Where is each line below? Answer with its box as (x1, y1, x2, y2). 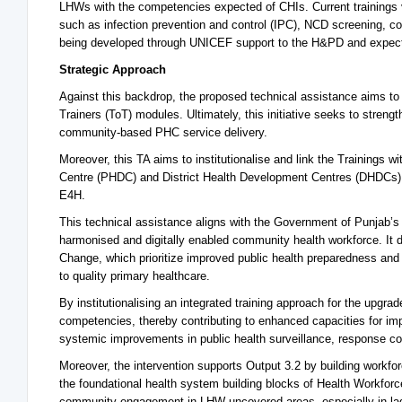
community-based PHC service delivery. (59, 126, 271, 139)
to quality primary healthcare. (59, 269, 210, 283)
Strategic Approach (59, 63, 166, 76)
